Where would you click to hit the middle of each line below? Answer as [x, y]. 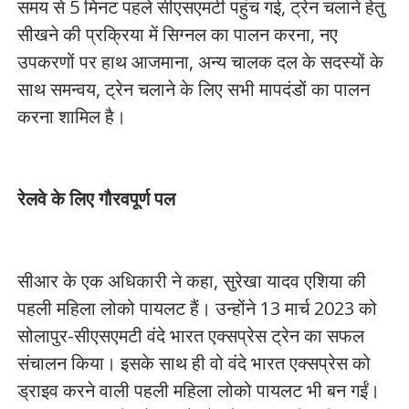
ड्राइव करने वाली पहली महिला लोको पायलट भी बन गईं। [198, 390]
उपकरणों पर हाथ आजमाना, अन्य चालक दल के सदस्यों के [200, 62]
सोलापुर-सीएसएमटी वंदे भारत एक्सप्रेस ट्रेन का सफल [190, 336]
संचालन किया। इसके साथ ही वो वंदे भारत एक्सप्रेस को [194, 363]
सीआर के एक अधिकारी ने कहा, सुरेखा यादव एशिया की [191, 281]
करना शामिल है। [71, 116]
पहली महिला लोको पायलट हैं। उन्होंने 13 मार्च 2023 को [197, 308]
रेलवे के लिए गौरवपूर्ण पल [98, 199]
